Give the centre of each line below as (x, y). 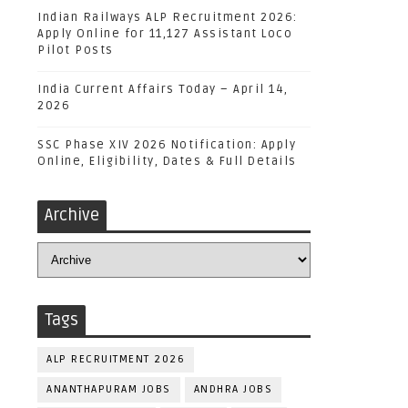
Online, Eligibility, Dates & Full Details (167, 161)
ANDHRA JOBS (233, 389)
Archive (72, 215)
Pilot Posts (76, 50)
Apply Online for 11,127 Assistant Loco (165, 34)
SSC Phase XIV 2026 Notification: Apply (167, 145)
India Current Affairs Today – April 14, (163, 89)
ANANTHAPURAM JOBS (109, 389)
